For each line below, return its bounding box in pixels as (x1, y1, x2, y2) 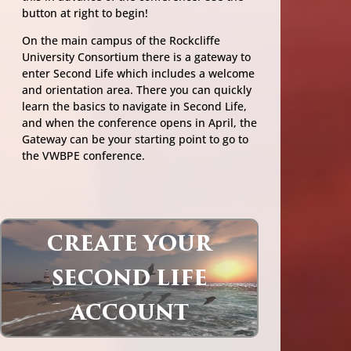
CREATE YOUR (47, 228, 212, 259)
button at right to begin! (22, 5, 148, 21)
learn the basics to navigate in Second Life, (22, 99, 247, 114)
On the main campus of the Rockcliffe (22, 33, 220, 49)
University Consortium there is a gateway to (22, 49, 251, 65)
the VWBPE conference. (22, 148, 145, 164)
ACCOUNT (70, 297, 189, 328)
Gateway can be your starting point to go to (22, 132, 248, 147)
